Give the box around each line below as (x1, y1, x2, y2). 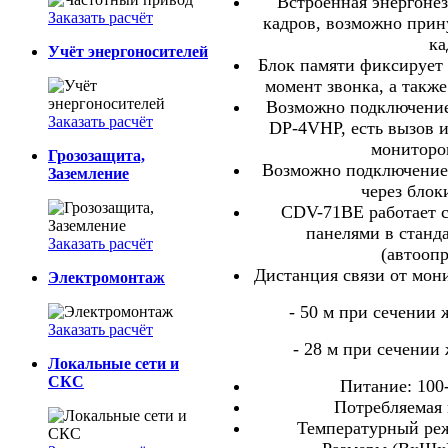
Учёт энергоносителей (48, 42, 208, 60)
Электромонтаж (48, 268, 165, 286)
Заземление (48, 164, 129, 182)
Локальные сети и (48, 354, 179, 372)
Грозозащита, (48, 146, 145, 164)
